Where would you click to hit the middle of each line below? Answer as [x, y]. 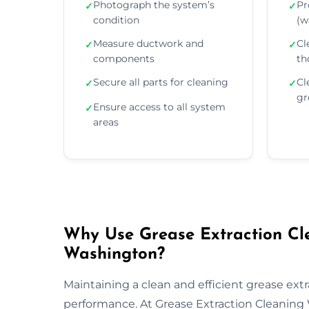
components [124, 58]
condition [116, 20]
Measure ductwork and [148, 43]
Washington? [114, 254]
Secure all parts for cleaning [161, 82]
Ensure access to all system [159, 107]
